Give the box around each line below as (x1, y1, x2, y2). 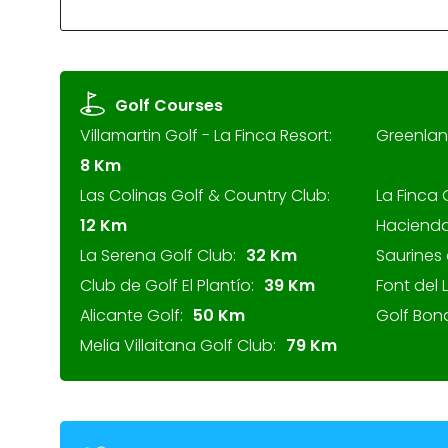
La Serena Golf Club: (80, 244, 236, 267)
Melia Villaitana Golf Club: (80, 334, 276, 357)
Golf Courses (115, 94, 223, 117)
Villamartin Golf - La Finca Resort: (80, 124, 332, 147)
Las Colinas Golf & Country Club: (80, 184, 330, 207)
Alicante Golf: (80, 304, 183, 327)
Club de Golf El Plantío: (80, 274, 254, 297)
